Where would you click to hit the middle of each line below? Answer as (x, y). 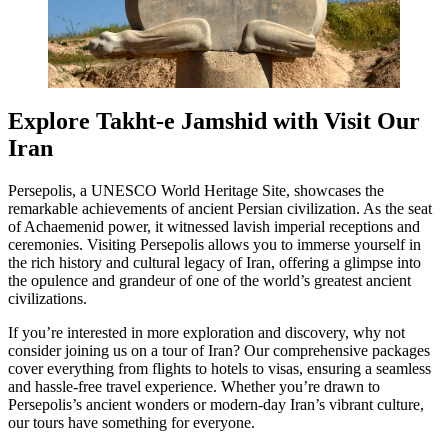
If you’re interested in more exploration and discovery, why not (206, 332)
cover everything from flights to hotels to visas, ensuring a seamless (219, 368)
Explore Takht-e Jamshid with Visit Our (214, 120)
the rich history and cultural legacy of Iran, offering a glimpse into (214, 262)
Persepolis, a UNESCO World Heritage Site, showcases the (196, 190)
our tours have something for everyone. (131, 422)
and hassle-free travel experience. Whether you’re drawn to (194, 386)
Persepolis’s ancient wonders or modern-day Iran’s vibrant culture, (216, 404)
